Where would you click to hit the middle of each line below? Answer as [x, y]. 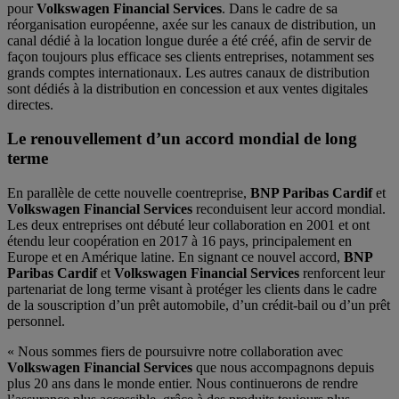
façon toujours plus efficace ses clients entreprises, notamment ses [191, 56]
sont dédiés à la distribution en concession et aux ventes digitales [187, 88]
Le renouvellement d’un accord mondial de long [182, 139]
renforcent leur [342, 273]
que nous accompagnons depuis [283, 368]
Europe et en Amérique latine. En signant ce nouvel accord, [175, 257]
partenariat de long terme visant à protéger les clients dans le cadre [192, 289]
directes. [30, 104]
